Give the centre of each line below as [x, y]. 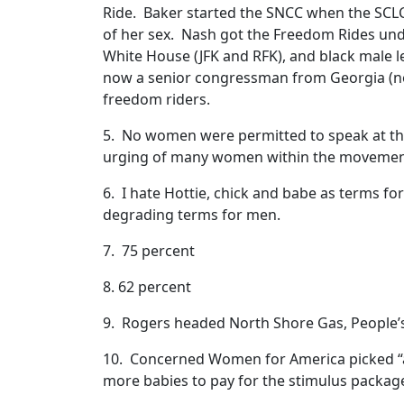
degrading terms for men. [192, 215]
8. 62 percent [147, 287]
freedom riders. [156, 99]
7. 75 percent [149, 251]
